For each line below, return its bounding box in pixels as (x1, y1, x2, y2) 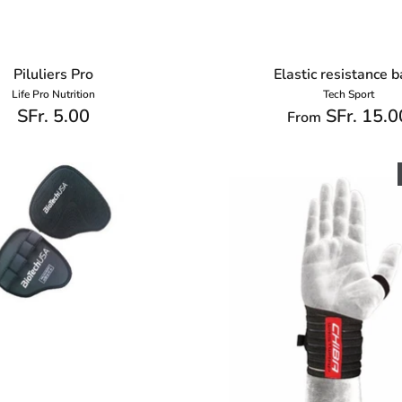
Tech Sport (322, 87, 374, 102)
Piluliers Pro (13, 65, 94, 85)
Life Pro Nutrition (12, 87, 96, 102)
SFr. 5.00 (17, 104, 91, 129)
